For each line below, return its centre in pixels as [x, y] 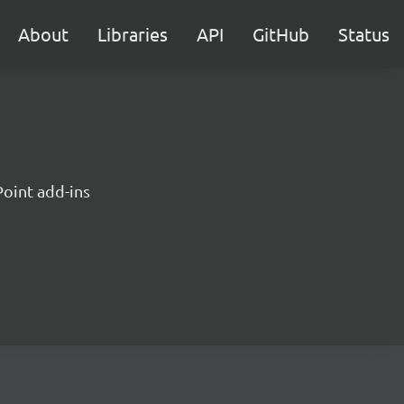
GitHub [281, 34]
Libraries [133, 34]
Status [364, 34]
